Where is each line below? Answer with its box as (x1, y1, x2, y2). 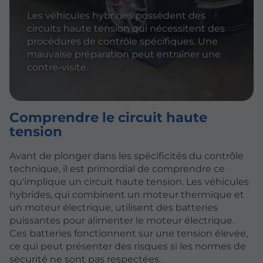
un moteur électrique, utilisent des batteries (9, 201, 218, 213)
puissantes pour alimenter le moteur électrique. (9, 214, 234, 226)
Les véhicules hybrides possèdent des (27, 9, 205, 21)
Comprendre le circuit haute (9, 109, 207, 126)
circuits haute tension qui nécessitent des (27, 22, 225, 34)
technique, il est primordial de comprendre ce (9, 163, 225, 174)
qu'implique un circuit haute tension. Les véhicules (9, 176, 249, 187)
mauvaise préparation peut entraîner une (27, 48, 221, 60)
